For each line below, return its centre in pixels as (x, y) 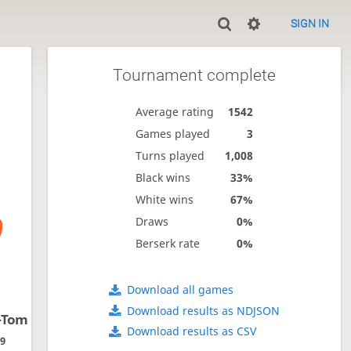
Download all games (181, 289)
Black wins (163, 177)
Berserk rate (167, 243)
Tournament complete (194, 75)
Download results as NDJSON (204, 310)
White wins (164, 199)
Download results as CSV (192, 331)
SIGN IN (310, 24)
